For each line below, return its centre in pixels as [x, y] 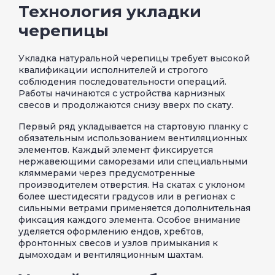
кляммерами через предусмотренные [107, 173]
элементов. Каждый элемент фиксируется [116, 149]
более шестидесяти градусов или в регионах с [127, 196]
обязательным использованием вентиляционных [133, 138]
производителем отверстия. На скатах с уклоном [132, 184]
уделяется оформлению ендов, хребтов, [111, 231]
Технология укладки [110, 11]
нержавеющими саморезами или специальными [133, 161]
